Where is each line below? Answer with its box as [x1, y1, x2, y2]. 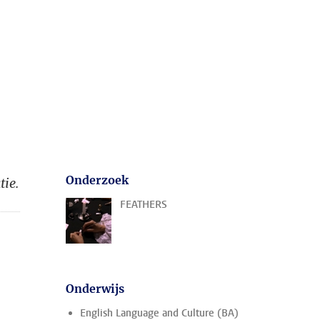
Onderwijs [66, 281, 124, 296]
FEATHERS [120, 198, 167, 211]
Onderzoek [66, 173, 129, 187]
